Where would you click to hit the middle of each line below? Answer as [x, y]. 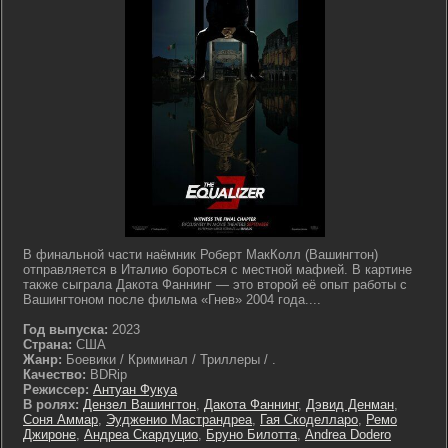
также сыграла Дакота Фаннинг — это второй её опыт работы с [215, 284]
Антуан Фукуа [135, 389]
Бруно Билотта [251, 434]
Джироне [49, 434]
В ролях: [51, 404]
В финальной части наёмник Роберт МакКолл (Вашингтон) [200, 254]
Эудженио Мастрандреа [179, 419]
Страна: [47, 344]
